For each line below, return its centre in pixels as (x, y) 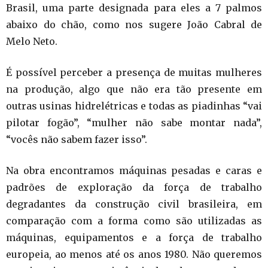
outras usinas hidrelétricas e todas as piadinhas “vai (134, 106)
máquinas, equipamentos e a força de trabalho (134, 237)
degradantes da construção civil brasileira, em (134, 204)
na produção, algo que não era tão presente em (134, 89)
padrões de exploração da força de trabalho (134, 187)
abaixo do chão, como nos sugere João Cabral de (134, 24)
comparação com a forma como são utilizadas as (134, 220)
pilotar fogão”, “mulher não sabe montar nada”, (134, 122)
